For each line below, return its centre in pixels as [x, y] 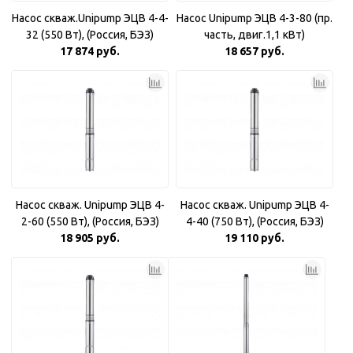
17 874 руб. [90, 51]
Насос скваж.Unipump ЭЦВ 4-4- [90, 18]
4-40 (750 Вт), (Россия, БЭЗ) [255, 221]
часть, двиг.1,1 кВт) [255, 35]
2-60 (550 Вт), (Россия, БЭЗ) [90, 221]
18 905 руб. [90, 238]
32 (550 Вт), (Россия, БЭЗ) [90, 35]
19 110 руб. [255, 238]
